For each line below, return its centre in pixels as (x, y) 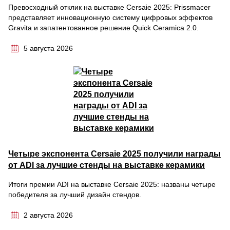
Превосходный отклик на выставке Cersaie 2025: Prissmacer (109, 7)
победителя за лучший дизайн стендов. (75, 195)
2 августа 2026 (48, 215)
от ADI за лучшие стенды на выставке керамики (107, 165)
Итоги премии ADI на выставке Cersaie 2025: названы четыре (112, 184)
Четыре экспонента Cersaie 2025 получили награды (114, 154)
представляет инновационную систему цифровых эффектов (110, 17)
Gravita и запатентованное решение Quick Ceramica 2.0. (103, 28)
